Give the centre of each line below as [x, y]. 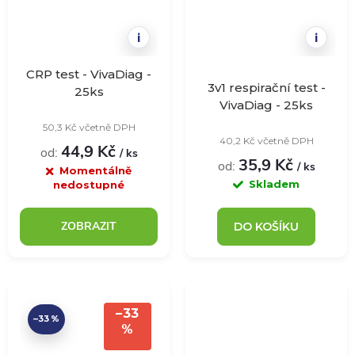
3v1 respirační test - [266, 87]
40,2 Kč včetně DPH [266, 140]
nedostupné [89, 184]
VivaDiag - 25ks [266, 105]
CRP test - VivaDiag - [89, 74]
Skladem [274, 183]
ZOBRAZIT [89, 226]
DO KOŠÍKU [266, 226]
